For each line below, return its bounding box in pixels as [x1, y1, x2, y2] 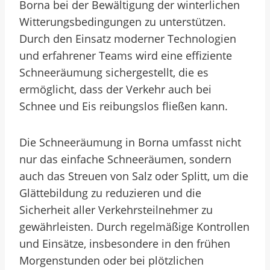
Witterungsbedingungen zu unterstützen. [19, 14, 226, 29]
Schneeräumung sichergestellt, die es [19, 65, 209, 80]
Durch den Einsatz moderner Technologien [19, 31, 236, 46]
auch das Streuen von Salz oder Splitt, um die [19, 169, 248, 183]
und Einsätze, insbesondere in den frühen [19, 236, 230, 251]
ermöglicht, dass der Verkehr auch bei [19, 82, 212, 96]
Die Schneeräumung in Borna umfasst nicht [19, 135, 241, 149]
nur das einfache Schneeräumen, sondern [19, 152, 231, 166]
